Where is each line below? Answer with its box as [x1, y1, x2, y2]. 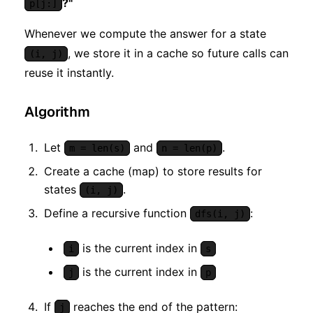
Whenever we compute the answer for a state [24, 27, 266, 41]
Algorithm [24, 103, 90, 122]
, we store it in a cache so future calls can [68, 46, 289, 61]
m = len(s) [69, 143, 125, 154]
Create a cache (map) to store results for [44, 164, 262, 179]
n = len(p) [161, 143, 217, 154]
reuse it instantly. [24, 66, 114, 80]
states [44, 182, 80, 197]
